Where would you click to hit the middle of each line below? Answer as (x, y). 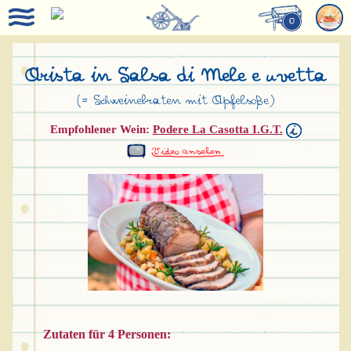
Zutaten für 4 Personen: (107, 335)
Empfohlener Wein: (101, 129)
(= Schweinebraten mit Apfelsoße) (175, 101)
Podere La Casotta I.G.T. (217, 129)
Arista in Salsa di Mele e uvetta (175, 76)
